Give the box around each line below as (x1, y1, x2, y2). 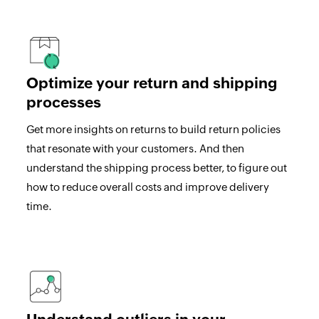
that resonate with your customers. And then (26, 142, 244, 155)
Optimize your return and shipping (26, 74, 277, 92)
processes (26, 93, 101, 111)
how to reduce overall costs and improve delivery (26, 180, 269, 193)
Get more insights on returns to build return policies (26, 122, 281, 135)
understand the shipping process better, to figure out (26, 161, 287, 174)
